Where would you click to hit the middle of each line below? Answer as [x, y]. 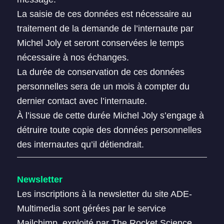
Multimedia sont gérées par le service [91, 208]
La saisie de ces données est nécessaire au [104, 14]
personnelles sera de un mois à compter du [103, 86]
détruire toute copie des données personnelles [109, 130]
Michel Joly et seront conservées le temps [100, 43]
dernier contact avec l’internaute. [82, 101]
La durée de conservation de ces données [100, 72]
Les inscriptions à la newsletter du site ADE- [104, 194]
